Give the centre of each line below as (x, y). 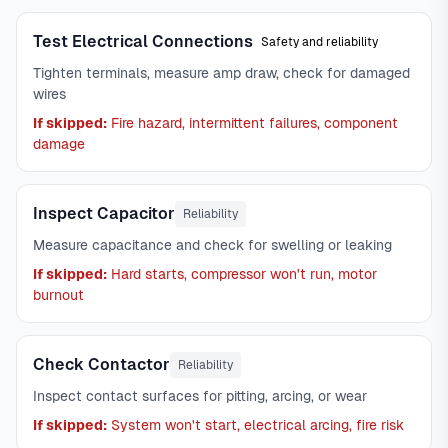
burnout (58, 295)
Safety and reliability (319, 42)
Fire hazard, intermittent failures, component (252, 123)
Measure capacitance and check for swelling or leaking (212, 245)
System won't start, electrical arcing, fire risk (255, 425)
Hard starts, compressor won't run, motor (242, 274)
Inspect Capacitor (104, 213)
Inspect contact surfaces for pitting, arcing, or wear (200, 396)
